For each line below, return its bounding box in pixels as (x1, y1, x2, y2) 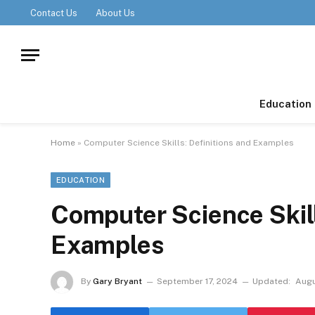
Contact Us (30, 7, 77, 18)
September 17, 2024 (157, 276, 238, 287)
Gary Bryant (93, 276, 142, 287)
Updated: (252, 276, 290, 287)
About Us (96, 7, 135, 18)
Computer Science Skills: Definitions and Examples (84, 138, 294, 148)
